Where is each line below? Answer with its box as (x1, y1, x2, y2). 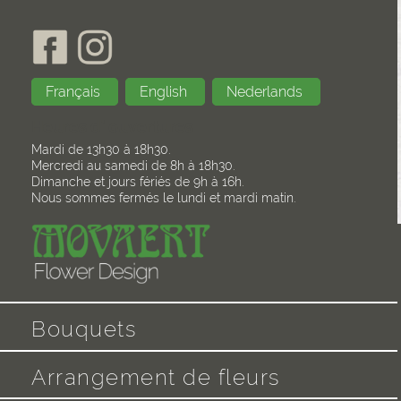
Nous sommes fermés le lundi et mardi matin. (31, 191, 296, 206)
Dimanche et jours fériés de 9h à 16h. (31, 175, 244, 190)
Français (46, 83, 105, 101)
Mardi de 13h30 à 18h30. (31, 142, 171, 158)
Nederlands (226, 83, 307, 101)
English (140, 83, 192, 101)
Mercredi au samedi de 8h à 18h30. (31, 158, 235, 174)
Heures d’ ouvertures (31, 117, 194, 137)
